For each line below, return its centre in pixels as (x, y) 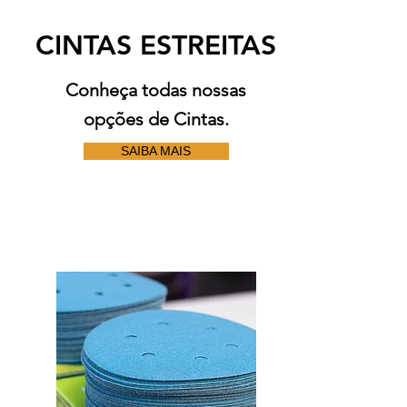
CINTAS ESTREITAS (156, 45)
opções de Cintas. (156, 119)
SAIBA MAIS (156, 151)
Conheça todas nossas (156, 90)
